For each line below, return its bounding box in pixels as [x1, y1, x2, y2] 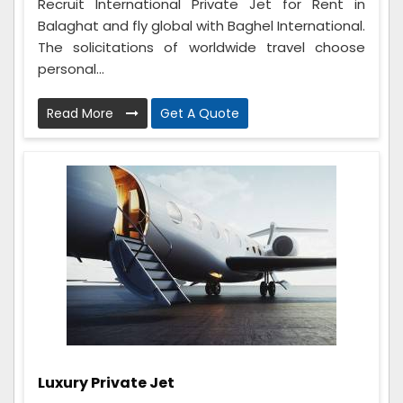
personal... [38, 59, 104, 79]
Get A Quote [160, 104, 239, 123]
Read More [47, 104, 117, 123]
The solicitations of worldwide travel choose [38, 38, 365, 58]
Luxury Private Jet [38, 372, 175, 394]
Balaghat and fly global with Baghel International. [38, 16, 365, 36]
